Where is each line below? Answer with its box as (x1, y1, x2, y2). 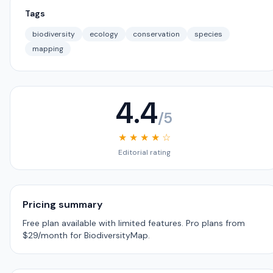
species (194, 29, 222, 39)
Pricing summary (23, 198, 102, 211)
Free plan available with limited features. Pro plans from (23, 218, 245, 229)
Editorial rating (118, 147, 171, 157)
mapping (32, 44, 63, 54)
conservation (133, 29, 180, 39)
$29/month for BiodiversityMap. (23, 230, 150, 241)
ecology (90, 29, 118, 39)
